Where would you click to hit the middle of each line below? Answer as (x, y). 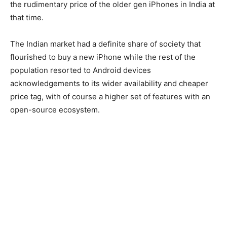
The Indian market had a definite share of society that (105, 44)
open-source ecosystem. (55, 110)
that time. (27, 17)
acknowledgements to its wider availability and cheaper (109, 83)
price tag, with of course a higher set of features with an (110, 97)
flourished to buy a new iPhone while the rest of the (103, 57)
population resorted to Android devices (81, 70)
